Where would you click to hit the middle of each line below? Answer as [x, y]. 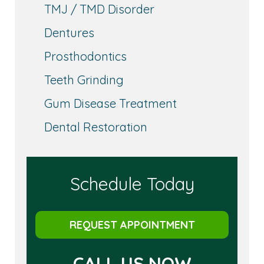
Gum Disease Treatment [110, 104]
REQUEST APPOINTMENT [132, 225]
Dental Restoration [96, 127]
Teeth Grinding [84, 80]
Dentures [69, 33]
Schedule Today [132, 184]
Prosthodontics [85, 57]
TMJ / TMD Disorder [99, 9]
